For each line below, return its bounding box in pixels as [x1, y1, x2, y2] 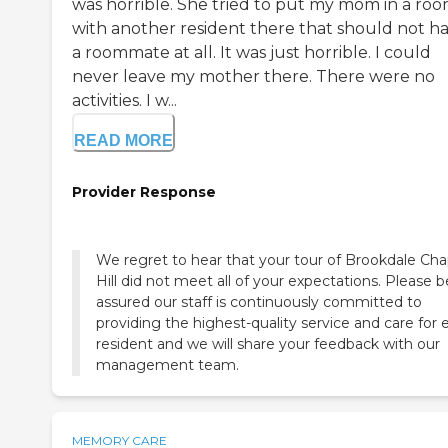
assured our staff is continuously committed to [96, 293, 422, 312]
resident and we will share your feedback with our [96, 335, 440, 354]
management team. [96, 356, 239, 375]
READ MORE [74, 131, 173, 149]
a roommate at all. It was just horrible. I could [72, 42, 431, 62]
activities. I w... [72, 90, 177, 110]
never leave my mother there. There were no [72, 66, 435, 86]
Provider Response [72, 182, 216, 201]
